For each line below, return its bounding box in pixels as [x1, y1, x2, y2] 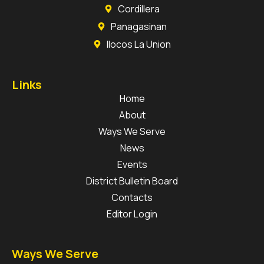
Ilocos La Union [106, 38, 171, 51]
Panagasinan [110, 20, 167, 34]
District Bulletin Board [86, 174, 178, 188]
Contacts [111, 191, 153, 204]
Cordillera [117, 2, 160, 16]
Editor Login [107, 207, 157, 221]
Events [117, 158, 147, 171]
